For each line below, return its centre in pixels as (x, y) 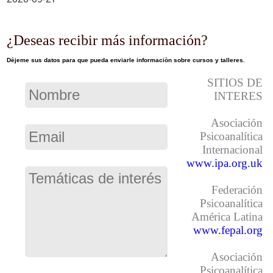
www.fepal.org (228, 230)
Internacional (232, 150)
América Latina (227, 217)
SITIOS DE (235, 83)
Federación (237, 190)
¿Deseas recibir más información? (108, 40)
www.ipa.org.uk (224, 163)
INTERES (238, 96)
